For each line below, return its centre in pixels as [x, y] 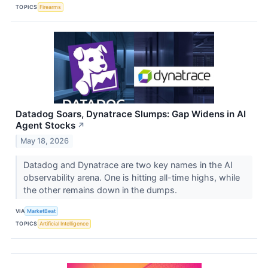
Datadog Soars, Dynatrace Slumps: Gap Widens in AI [131, 114]
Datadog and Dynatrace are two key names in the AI [128, 165]
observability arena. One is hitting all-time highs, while [131, 177]
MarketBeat [42, 211]
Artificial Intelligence [64, 224]
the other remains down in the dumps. [101, 190]
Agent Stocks [45, 125]
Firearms [51, 7]
